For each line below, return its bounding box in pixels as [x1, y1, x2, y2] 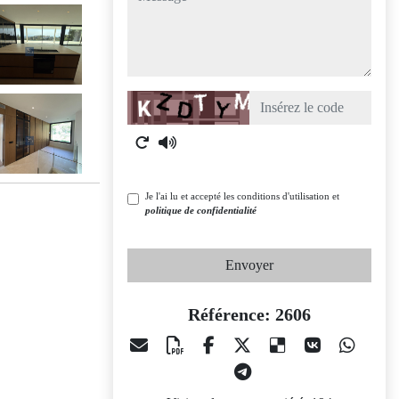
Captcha [126, 93, 173, 108]
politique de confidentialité [145, 205, 256, 216]
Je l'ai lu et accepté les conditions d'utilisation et [145, 191, 339, 201]
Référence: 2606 [188, 305, 311, 324]
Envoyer [225, 257, 273, 273]
